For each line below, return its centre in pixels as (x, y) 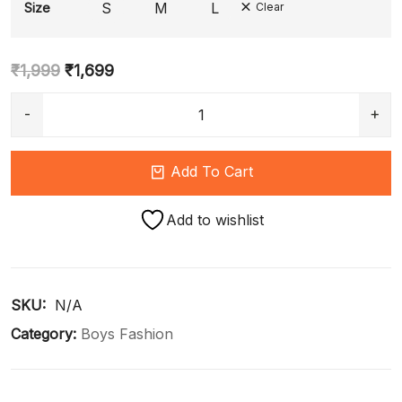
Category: (44, 333)
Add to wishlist (214, 219)
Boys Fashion (127, 333)
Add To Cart (211, 172)
